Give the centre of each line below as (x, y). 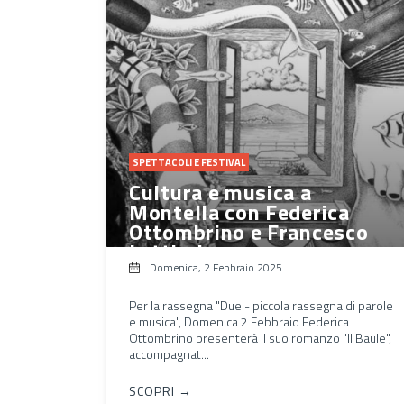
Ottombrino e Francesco (249, 231)
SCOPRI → (161, 390)
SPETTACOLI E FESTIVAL (189, 162)
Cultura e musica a (220, 192)
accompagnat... (169, 353)
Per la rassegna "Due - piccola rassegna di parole (261, 305)
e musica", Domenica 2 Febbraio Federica (239, 321)
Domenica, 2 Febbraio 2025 (216, 267)
